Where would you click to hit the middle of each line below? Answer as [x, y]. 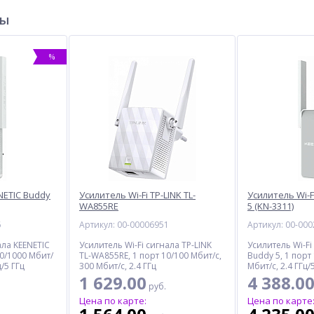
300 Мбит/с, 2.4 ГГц [118, 266]
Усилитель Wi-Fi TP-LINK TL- [137, 195]
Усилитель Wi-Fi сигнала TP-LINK [145, 245]
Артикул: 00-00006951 [124, 225]
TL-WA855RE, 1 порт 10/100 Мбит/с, [150, 255]
